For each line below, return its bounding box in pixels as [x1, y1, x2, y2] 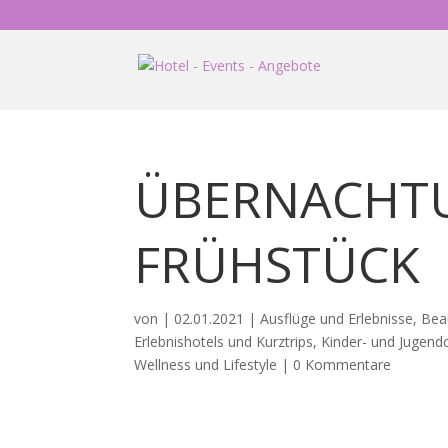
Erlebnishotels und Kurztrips [134, 332, 314, 351]
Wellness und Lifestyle [134, 355, 278, 374]
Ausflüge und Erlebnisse [260, 309, 414, 328]
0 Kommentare [293, 355, 392, 374]
